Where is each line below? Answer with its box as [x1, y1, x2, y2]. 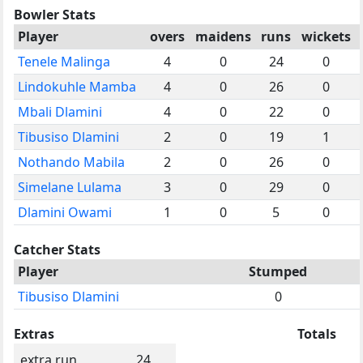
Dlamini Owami [18, 203, 112, 221]
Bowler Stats [14, 5, 96, 23]
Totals [297, 324, 336, 343]
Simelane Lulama [18, 177, 122, 196]
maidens [194, 27, 251, 45]
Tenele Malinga [18, 52, 110, 70]
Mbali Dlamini [18, 102, 102, 121]
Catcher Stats [14, 240, 100, 258]
